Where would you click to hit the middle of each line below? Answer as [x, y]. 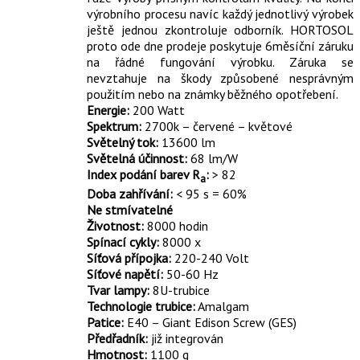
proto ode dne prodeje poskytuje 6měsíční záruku [220, 45]
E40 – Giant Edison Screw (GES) [210, 322]
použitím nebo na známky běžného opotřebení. [213, 94]
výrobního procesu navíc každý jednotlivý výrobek [220, 13]
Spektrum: [114, 126]
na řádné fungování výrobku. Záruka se [220, 61]
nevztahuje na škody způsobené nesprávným [220, 78]
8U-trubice [180, 290]
